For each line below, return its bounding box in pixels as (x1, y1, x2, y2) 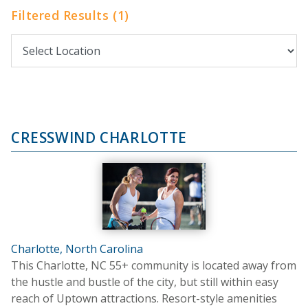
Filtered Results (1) (11, 6, 129, 23)
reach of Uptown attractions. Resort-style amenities (11, 290, 277, 306)
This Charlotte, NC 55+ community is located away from (11, 257, 296, 273)
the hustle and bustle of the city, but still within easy (11, 274, 278, 289)
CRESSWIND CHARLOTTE (11, 127, 187, 147)
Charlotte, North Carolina (11, 241, 143, 256)
